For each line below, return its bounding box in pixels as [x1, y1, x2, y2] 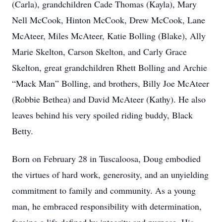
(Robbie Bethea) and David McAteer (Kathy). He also [12, 93, 206, 105]
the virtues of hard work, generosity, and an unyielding [12, 168, 209, 180]
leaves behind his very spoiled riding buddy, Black [12, 109, 193, 121]
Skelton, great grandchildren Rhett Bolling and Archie [12, 61, 207, 73]
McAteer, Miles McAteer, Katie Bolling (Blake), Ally [12, 30, 206, 42]
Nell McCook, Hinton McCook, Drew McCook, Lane [12, 14, 205, 26]
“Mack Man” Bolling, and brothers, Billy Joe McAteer [12, 77, 209, 89]
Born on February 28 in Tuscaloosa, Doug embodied [12, 153, 201, 165]
